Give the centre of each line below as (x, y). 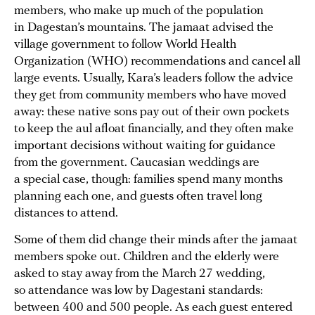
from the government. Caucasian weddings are (137, 163)
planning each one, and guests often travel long (138, 197)
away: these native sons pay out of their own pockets (152, 112)
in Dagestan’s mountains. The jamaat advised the (144, 28)
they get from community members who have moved (150, 96)
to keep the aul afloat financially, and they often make (154, 129)
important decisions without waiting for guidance (145, 146)
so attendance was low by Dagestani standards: (139, 291)
